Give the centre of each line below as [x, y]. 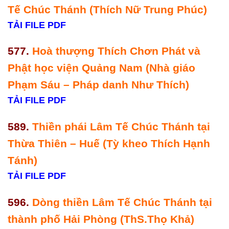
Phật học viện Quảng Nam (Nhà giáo [101, 68]
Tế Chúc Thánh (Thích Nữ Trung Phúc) [109, 9]
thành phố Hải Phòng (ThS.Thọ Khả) [102, 219]
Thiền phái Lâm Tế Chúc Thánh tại [121, 127]
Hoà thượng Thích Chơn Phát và [116, 51]
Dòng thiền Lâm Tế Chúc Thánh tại [122, 202]
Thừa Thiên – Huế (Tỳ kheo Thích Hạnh [109, 144]
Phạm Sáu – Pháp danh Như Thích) [100, 85]
